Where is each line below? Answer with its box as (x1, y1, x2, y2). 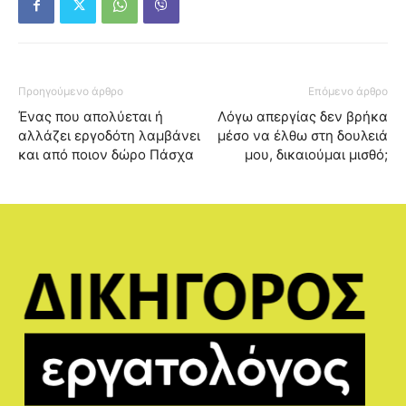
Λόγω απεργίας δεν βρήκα (217, 108, 388, 126)
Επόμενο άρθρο (308, 84, 388, 99)
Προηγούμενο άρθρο (18, 84, 123, 99)
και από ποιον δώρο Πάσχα (18, 146, 194, 164)
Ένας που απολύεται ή (18, 108, 163, 126)
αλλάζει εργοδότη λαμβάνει (18, 127, 200, 145)
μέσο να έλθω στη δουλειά (217, 127, 388, 145)
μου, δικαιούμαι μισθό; (245, 146, 388, 164)
